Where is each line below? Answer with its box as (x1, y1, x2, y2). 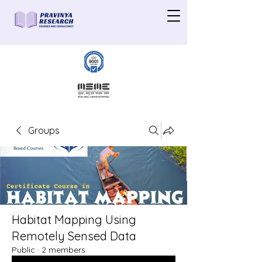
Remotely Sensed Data (12, 229, 136, 243)
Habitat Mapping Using (12, 212, 136, 227)
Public (12, 244, 35, 255)
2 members (42, 244, 85, 255)
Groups (28, 125, 60, 136)
